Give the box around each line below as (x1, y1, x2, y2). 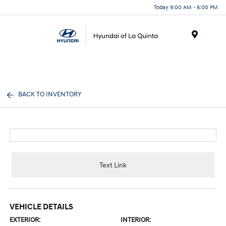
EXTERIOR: (10, 216, 41, 224)
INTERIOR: (121, 216, 151, 224)
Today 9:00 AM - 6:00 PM (154, 4, 218, 11)
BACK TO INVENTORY (18, 90, 82, 98)
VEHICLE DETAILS (10, 202, 74, 212)
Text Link (99, 160, 127, 169)
